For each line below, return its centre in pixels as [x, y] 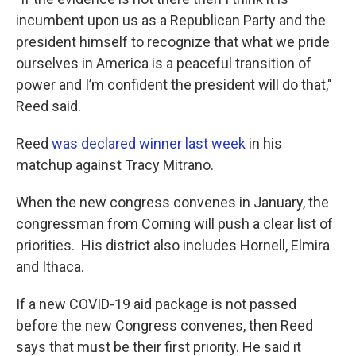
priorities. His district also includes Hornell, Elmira [173, 245]
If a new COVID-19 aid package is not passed [156, 304]
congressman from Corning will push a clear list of [174, 224]
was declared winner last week [149, 143]
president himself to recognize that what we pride [173, 42]
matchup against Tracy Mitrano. [115, 165]
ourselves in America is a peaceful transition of [164, 63]
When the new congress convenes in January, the [172, 202]
